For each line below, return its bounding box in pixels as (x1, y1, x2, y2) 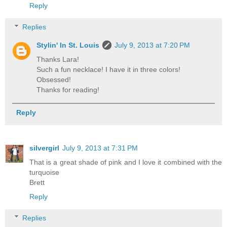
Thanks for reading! (36, 85, 100, 94)
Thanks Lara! (36, 55, 80, 63)
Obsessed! (36, 75, 71, 84)
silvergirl (29, 144, 59, 153)
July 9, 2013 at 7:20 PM (115, 41, 191, 49)
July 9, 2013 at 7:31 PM (62, 144, 138, 153)
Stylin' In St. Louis (36, 41, 100, 49)
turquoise (29, 168, 59, 177)
